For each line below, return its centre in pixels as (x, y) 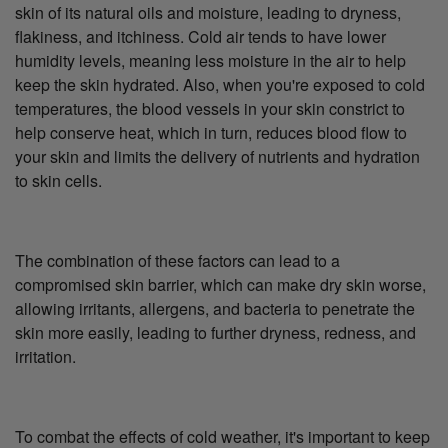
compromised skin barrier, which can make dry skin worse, (220, 284)
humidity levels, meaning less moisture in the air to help (210, 60)
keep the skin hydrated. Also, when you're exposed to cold (220, 84)
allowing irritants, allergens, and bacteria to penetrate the (215, 308)
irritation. (45, 356)
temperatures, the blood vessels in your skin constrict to (210, 108)
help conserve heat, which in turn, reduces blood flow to (211, 132)
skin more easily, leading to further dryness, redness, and (215, 332)
